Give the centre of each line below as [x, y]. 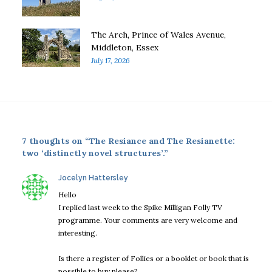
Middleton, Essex [125, 47]
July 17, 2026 [110, 60]
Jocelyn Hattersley [93, 178]
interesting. [78, 233]
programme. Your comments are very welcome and [148, 220]
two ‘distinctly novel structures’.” [95, 153]
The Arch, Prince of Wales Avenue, [158, 34]
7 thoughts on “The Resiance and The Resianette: [128, 141]
